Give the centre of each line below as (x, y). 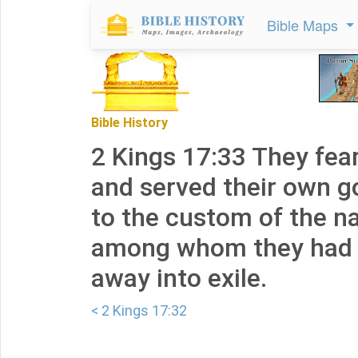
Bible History (129, 123)
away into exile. (179, 278)
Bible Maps (304, 25)
